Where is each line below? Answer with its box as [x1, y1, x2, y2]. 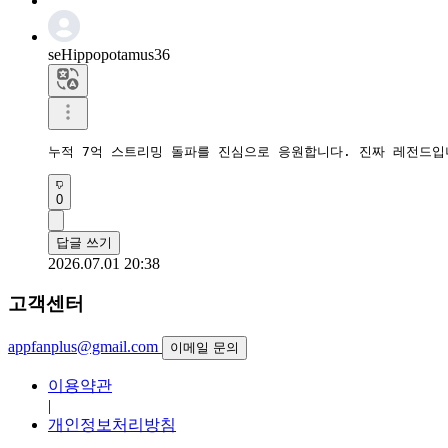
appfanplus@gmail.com [8, 338, 158, 356]
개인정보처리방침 [48, 416, 176, 434]
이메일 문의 [170, 340, 239, 356]
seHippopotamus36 [48, 45, 170, 63]
